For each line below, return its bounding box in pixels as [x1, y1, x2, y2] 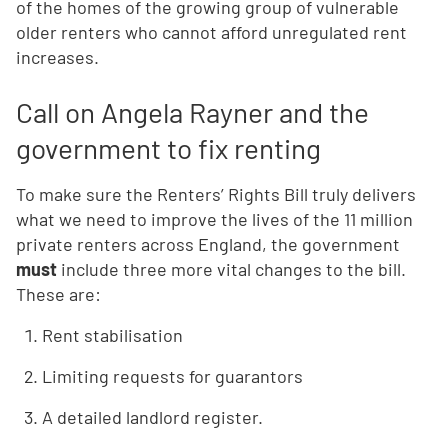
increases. [16, 46, 99, 69]
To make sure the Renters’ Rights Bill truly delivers [16, 183, 416, 206]
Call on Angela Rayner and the [16, 95, 369, 130]
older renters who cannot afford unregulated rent [16, 21, 407, 44]
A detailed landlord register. [42, 406, 263, 429]
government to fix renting [16, 131, 321, 166]
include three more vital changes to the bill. [57, 258, 406, 281]
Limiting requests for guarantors [42, 365, 303, 388]
